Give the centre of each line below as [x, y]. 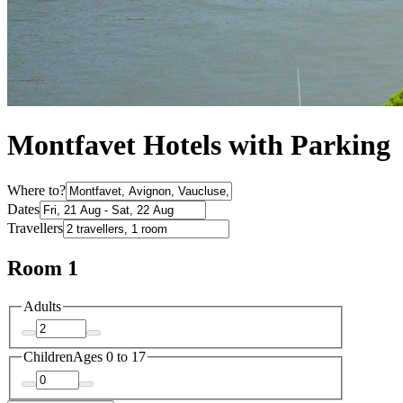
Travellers [35, 228]
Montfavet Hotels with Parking [199, 145]
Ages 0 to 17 [109, 357]
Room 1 [43, 268]
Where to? [36, 190]
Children [48, 357]
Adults [42, 306]
